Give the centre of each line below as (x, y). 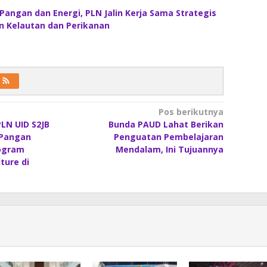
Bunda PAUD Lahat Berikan (166, 124)
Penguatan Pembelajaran (168, 136)
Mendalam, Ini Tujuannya (169, 149)
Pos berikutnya (191, 111)
